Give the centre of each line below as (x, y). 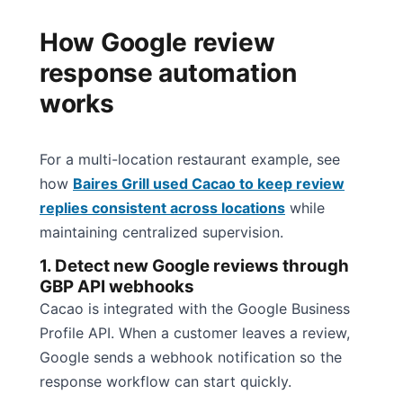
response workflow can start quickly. (166, 381)
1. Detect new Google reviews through (194, 265)
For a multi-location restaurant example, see (190, 159)
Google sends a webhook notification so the (191, 357)
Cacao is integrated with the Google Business (195, 308)
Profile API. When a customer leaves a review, (195, 332)
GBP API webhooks (117, 286)
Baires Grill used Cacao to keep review (209, 183)
